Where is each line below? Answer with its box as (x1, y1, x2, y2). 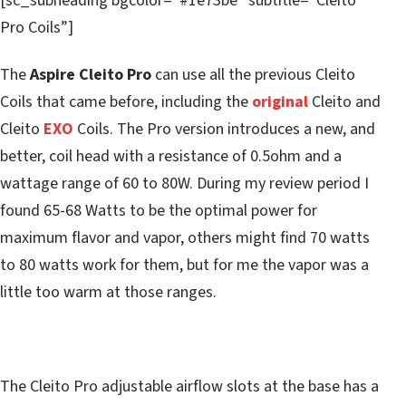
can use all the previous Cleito (151, 63, 355, 87)
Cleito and (312, 91, 381, 114)
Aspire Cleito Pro (30, 63, 151, 87)
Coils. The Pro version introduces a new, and (73, 118, 375, 141)
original (252, 91, 308, 114)
